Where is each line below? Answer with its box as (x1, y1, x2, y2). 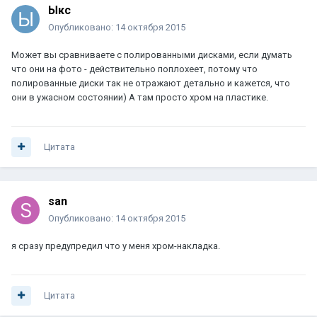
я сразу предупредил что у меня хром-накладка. (11, 241, 220, 252)
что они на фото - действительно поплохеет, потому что (11, 64, 258, 75)
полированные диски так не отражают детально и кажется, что (11, 78, 290, 89)
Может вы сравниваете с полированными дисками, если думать (11, 50, 292, 61)
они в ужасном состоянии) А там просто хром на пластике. (11, 92, 268, 103)
